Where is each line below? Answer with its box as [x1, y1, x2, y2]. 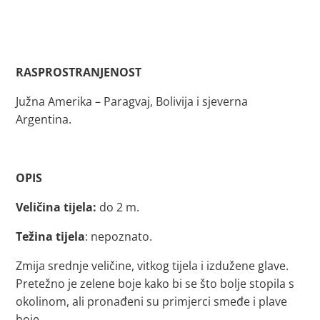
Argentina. [16, 111, 72, 127]
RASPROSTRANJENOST [16, 64, 151, 80]
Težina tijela [16, 228, 86, 244]
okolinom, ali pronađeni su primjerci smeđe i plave [16, 293, 288, 309]
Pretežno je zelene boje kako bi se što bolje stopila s [16, 275, 295, 291]
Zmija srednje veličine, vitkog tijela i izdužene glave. [16, 257, 289, 274]
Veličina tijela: [16, 199, 97, 215]
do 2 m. [96, 199, 140, 215]
